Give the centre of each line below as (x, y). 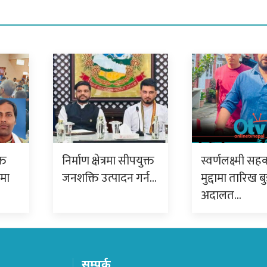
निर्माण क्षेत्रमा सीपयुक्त (108, 161)
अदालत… (221, 195)
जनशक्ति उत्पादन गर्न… (109, 178)
